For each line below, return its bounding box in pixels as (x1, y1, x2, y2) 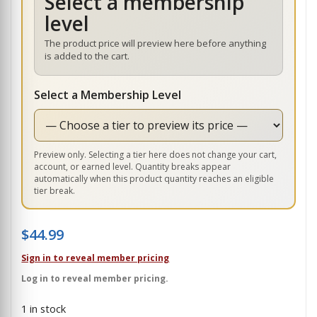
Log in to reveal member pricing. (21, 272, 169, 285)
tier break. (34, 185, 76, 197)
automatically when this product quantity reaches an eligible (34, 173, 275, 185)
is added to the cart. (45, 50, 130, 63)
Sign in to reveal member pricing (21, 252, 170, 265)
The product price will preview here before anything (45, 37, 267, 50)
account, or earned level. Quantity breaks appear (34, 161, 231, 173)
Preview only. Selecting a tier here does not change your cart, (34, 149, 277, 161)
